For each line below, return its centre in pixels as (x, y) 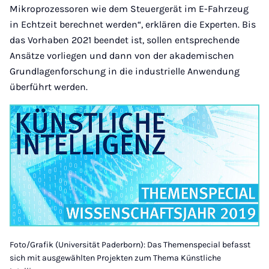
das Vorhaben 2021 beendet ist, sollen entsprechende (125, 40)
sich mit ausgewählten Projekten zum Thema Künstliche (115, 258)
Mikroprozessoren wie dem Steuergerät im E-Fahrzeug (129, 9)
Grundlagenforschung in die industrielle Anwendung (125, 71)
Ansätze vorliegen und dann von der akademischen (122, 56)
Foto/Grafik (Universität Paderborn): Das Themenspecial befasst (130, 245)
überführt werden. (49, 87)
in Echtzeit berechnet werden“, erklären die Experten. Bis (133, 24)
